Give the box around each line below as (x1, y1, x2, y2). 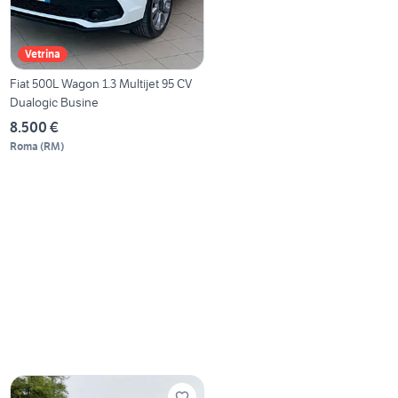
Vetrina (25, 46, 61, 60)
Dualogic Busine (10, 93, 99, 110)
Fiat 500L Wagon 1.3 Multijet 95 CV (10, 75, 193, 92)
